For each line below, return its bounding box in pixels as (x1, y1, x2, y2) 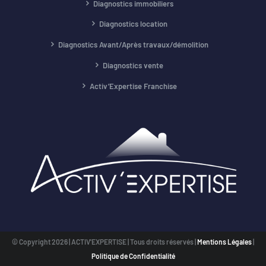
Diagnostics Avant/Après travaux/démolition (58, 40, 208, 50)
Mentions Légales (197, 237, 253, 246)
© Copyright (12, 237, 52, 246)
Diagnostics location (99, 19, 167, 29)
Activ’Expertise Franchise (89, 81, 177, 91)
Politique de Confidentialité (91, 251, 175, 260)
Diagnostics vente (103, 60, 163, 70)
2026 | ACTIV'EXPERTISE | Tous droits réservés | (52, 237, 197, 246)
